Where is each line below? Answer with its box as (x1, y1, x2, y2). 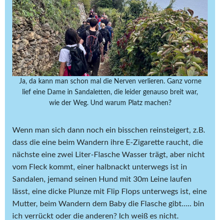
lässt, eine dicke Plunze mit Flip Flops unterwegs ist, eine (12, 188, 207, 196)
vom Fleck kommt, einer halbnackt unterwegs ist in (12, 163, 187, 171)
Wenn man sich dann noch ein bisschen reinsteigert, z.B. (12, 126, 205, 135)
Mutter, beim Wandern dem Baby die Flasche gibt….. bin (12, 200, 204, 208)
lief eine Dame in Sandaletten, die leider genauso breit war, (22, 89, 198, 96)
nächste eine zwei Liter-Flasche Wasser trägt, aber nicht (12, 151, 205, 159)
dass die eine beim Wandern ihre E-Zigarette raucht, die (12, 138, 203, 147)
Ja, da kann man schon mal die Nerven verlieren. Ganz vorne (19, 78, 201, 85)
